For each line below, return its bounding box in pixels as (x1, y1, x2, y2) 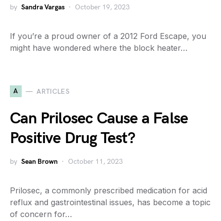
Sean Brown (21, 157, 58, 166)
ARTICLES (37, 87, 70, 96)
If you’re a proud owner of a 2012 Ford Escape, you (10, 31, 206, 41)
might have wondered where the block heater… (10, 43, 187, 53)
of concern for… (10, 209, 72, 219)
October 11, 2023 (68, 157, 123, 166)
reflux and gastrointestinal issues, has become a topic (10, 197, 211, 207)
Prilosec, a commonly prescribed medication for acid (10, 185, 207, 195)
